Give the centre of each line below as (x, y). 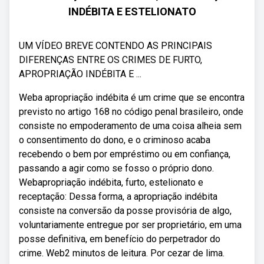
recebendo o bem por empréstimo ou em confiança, (125, 154)
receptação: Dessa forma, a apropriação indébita (118, 197)
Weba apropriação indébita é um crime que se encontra (132, 98)
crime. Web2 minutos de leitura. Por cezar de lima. (122, 253)
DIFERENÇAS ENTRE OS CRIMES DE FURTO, (110, 60)
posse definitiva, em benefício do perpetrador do (120, 239)
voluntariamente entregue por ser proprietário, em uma (130, 225)
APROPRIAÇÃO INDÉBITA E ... (80, 74)
